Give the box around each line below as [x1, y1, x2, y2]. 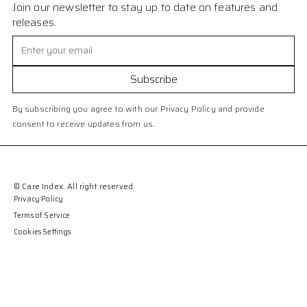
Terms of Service [14, 209, 71, 221]
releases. [12, 13, 57, 31]
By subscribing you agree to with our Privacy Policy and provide [12, 101, 265, 115]
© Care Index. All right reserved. [14, 180, 136, 193]
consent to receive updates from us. [12, 116, 155, 130]
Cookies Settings [14, 225, 71, 238]
